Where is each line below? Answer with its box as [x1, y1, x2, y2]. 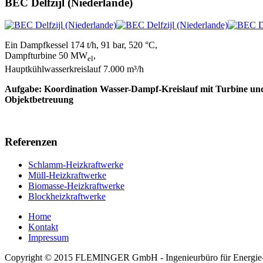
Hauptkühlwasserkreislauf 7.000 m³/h [5, 63, 144, 74]
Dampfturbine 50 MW [5, 50, 87, 61]
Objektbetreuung [5, 94, 73, 104]
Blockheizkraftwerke [28, 191, 106, 202]
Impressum [28, 232, 69, 243]
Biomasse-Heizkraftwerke [28, 181, 124, 191]
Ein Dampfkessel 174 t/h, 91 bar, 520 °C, [5, 40, 160, 50]
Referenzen [5, 136, 58, 149]
